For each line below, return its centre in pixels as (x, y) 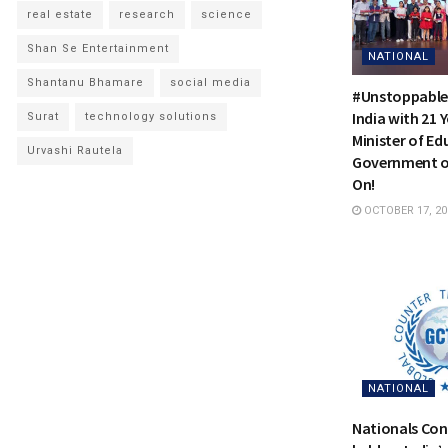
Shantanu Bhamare (85, 82)
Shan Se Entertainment (98, 48)
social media (210, 82)
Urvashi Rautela (75, 150)
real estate (60, 14)
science (226, 14)
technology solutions (151, 116)
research (147, 14)
